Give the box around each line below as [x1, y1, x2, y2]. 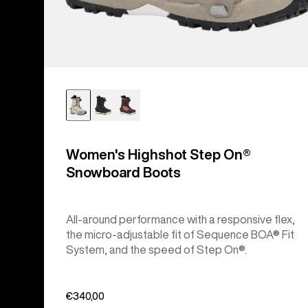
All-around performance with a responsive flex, [66, 213, 295, 225]
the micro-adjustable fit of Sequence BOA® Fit [66, 228, 294, 240]
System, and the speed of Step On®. [66, 243, 247, 255]
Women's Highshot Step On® [66, 146, 251, 162]
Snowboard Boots [66, 164, 181, 179]
